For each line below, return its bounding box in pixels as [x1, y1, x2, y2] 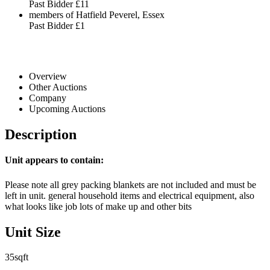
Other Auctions [29, 81, 87, 92]
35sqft [5, 252, 28, 263]
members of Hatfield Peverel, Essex [29, 9, 165, 20]
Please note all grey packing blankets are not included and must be [5, 179, 256, 190]
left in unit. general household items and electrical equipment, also [5, 190, 254, 201]
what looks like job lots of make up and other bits [5, 201, 192, 212]
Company [29, 92, 66, 103]
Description [5, 126, 77, 142]
